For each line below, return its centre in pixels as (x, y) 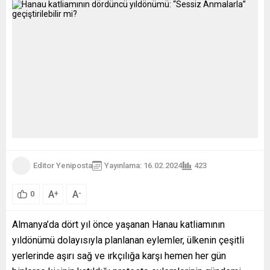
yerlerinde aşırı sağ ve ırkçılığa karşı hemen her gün (119, 256)
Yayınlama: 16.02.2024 (143, 165)
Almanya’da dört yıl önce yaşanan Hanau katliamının (118, 224)
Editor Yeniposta (63, 165)
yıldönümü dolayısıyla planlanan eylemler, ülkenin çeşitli (128, 240)
